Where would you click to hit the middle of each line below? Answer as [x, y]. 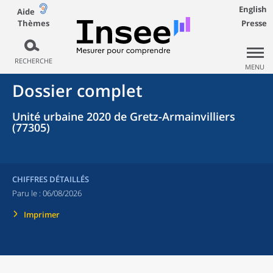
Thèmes [33, 23]
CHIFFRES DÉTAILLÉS [51, 179]
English [253, 9]
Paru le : [27, 193]
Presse [254, 23]
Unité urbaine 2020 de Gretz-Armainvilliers [124, 116]
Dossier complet [77, 90]
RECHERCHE [33, 61]
